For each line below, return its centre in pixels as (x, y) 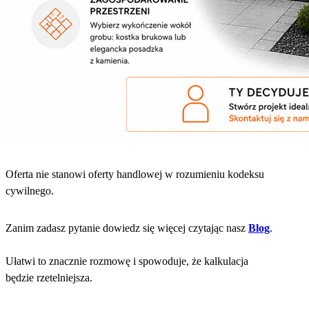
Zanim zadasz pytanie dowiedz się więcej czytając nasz (127, 228)
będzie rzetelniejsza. (49, 277)
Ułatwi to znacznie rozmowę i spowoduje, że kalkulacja (127, 261)
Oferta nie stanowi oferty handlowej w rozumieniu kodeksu (135, 174)
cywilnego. (30, 190)
